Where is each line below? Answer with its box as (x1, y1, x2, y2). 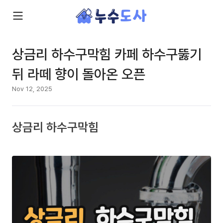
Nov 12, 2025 (12, 84, 52, 93)
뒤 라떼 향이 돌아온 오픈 (12, 64, 145, 83)
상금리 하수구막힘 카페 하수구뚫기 (12, 44, 202, 63)
